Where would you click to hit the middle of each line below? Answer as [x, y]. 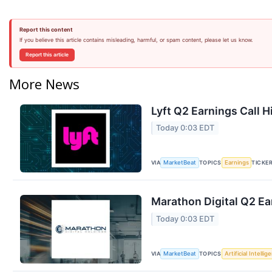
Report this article [47, 55]
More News [44, 83]
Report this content [46, 29]
